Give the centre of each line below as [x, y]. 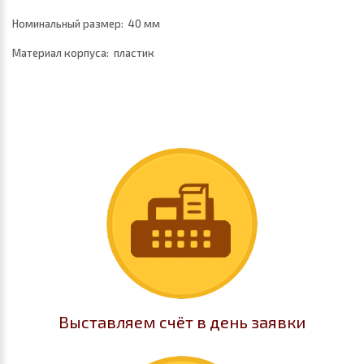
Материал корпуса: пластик [83, 53]
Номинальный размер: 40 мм [86, 24]
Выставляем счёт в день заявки [182, 322]
